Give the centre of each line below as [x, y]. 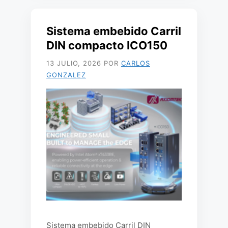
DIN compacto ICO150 [107, 45]
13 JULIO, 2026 [74, 63]
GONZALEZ [66, 75]
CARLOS [136, 63]
